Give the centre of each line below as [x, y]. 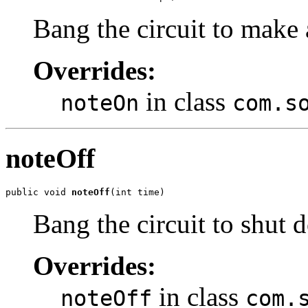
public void [38, 192]
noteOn [100, 103]
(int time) [137, 192]
